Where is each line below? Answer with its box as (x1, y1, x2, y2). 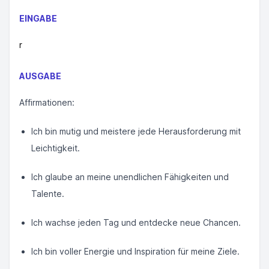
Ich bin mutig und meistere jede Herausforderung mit (31, 126, 241, 136)
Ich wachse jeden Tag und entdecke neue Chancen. (31, 217, 241, 228)
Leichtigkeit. (31, 143, 80, 153)
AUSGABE (19, 71, 61, 81)
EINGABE (19, 13, 57, 23)
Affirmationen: (19, 97, 74, 107)
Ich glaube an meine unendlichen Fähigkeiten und (31, 172, 229, 182)
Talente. (31, 189, 64, 199)
